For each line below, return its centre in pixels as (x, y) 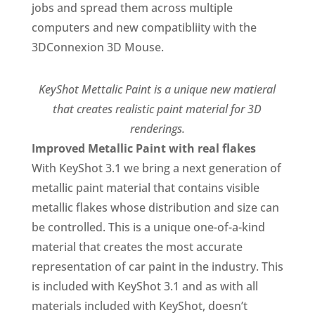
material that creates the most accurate (137, 247)
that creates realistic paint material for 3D (157, 109)
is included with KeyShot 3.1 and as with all (144, 286)
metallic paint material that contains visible (145, 188)
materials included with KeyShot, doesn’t (139, 306)
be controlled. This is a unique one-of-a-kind (148, 227)
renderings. (157, 129)
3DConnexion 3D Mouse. (97, 47)
